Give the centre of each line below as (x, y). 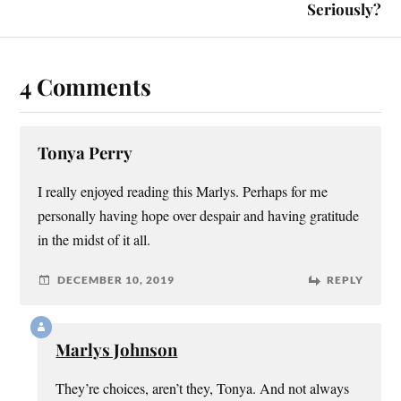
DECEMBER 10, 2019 (116, 280)
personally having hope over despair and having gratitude (199, 215)
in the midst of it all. (94, 239)
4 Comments (86, 85)
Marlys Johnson (117, 349)
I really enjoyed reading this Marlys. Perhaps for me (183, 191)
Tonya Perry (85, 152)
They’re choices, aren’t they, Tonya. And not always (203, 388)
